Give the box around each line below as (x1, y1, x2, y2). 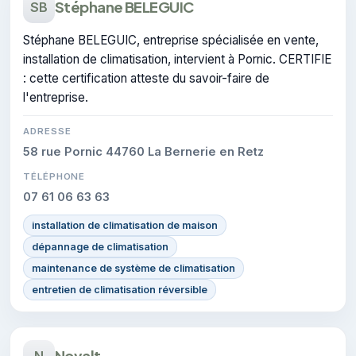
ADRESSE (23, 125, 72, 137)
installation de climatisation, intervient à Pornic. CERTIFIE (23, 51, 331, 67)
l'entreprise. (23, 89, 88, 105)
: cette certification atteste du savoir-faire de (23, 70, 269, 86)
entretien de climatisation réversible (32, 283, 207, 296)
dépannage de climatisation (32, 240, 168, 253)
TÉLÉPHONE (23, 170, 86, 182)
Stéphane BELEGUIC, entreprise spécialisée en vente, (23, 32, 319, 48)
